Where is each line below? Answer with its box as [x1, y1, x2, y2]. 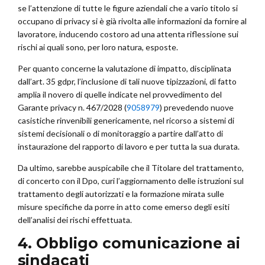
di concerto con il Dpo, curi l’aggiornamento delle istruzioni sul [18, 176, 244, 186]
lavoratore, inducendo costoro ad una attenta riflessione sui [18, 29, 238, 40]
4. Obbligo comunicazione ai [18, 234, 240, 253]
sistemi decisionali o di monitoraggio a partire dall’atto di [18, 128, 223, 139]
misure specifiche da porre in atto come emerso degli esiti [18, 202, 230, 212]
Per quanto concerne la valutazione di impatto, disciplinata [18, 63, 231, 74]
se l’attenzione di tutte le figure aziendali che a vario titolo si [18, 3, 238, 14]
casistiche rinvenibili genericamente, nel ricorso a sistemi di [18, 115, 234, 126]
